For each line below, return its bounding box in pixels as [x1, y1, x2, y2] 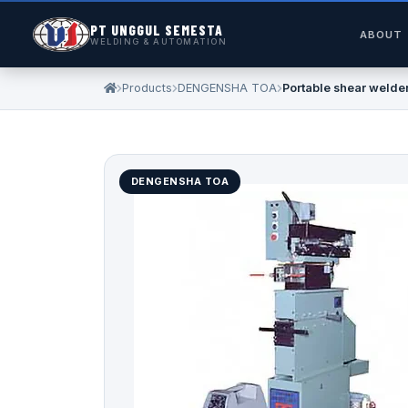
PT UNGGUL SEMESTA [90, 22, 224, 38]
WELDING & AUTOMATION [90, 36, 228, 46]
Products [122, 80, 172, 95]
